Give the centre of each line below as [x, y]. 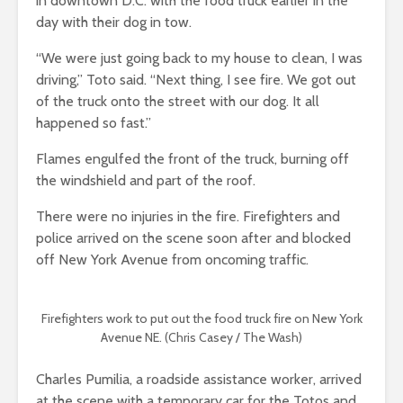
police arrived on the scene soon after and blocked [193, 238]
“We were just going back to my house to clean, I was [199, 58]
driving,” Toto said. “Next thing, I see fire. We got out [196, 80]
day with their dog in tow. [114, 22]
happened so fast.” [94, 123]
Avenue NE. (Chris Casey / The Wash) [201, 338]
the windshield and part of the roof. [146, 181]
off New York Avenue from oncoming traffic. [172, 260]
